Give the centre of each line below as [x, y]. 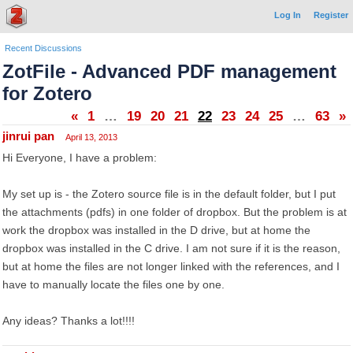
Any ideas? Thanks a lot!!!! [69, 321]
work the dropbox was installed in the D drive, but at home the [156, 230]
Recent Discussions [43, 48]
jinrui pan [28, 136]
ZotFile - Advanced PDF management [169, 71]
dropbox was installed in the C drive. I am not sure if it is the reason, [171, 248]
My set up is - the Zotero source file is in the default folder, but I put [169, 194]
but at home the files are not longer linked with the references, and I [171, 266]
